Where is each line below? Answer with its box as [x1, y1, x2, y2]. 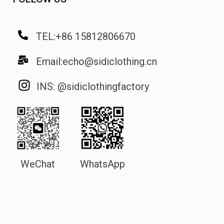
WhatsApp [80, 157, 125, 170]
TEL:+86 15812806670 [36, 30, 136, 43]
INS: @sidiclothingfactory [36, 80, 149, 93]
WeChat [20, 157, 55, 170]
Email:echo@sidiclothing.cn [35, 55, 157, 68]
